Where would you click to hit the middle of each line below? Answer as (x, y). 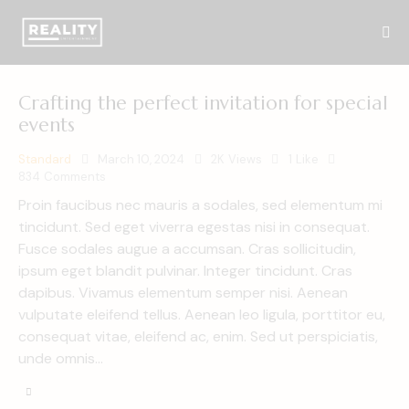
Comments (74, 177)
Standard (45, 160)
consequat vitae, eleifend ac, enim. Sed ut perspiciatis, (198, 336)
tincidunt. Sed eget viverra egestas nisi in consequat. (194, 226)
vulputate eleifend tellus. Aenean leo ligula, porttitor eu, (202, 314)
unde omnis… (61, 358)
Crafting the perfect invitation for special (203, 104)
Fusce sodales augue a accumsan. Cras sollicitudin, (187, 248)
